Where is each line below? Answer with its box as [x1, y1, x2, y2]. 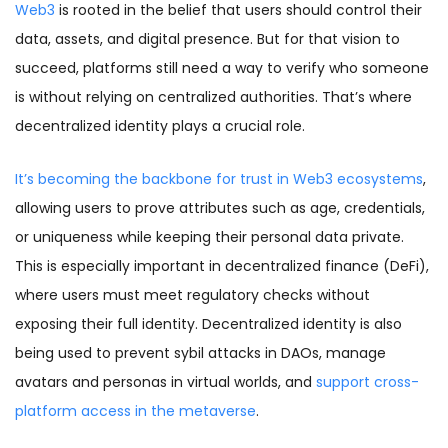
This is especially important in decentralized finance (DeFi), [15, 256, 429, 277]
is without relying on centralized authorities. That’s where [15, 87, 412, 108]
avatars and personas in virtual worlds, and [15, 372, 316, 393]
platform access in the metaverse [15, 401, 256, 422]
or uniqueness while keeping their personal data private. [15, 227, 404, 248]
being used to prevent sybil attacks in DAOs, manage [15, 343, 386, 364]
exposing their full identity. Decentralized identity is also [15, 314, 402, 335]
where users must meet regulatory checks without [15, 285, 370, 306]
